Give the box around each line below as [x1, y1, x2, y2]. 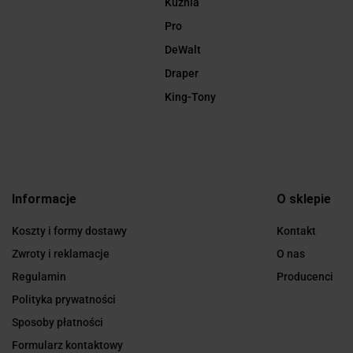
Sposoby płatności [12, 316, 103, 329]
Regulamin [12, 270, 66, 284]
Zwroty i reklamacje [12, 247, 110, 261]
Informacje [12, 191, 76, 207]
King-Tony [164, 91, 216, 104]
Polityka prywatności [12, 293, 116, 307]
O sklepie [277, 191, 331, 207]
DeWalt [164, 43, 201, 57]
